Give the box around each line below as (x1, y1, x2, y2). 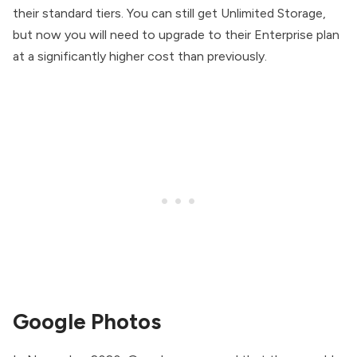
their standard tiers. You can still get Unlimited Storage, (13, 5, 326, 21)
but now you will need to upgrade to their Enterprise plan (13, 26, 339, 42)
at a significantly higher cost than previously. (13, 48, 267, 64)
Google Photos (13, 308, 161, 335)
